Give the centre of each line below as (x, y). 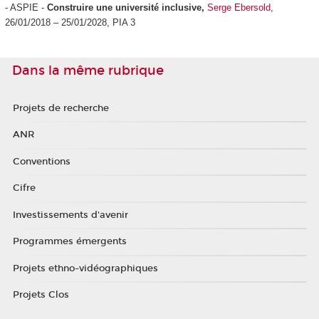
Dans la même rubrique (88, 70)
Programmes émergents (69, 242)
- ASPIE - (26, 7)
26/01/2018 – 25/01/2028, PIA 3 (70, 22)
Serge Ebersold (239, 7)
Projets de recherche (61, 108)
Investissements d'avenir (70, 215)
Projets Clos (41, 295)
